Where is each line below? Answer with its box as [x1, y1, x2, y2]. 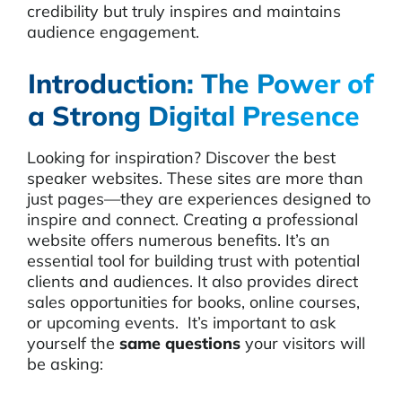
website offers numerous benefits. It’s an [27, 230, 330, 250]
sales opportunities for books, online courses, [27, 292, 360, 312]
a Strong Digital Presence [28, 99, 360, 133]
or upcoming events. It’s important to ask [27, 312, 336, 333]
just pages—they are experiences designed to [27, 188, 371, 209]
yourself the [27, 333, 119, 354]
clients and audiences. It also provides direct [27, 271, 358, 292]
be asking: [27, 354, 103, 374]
